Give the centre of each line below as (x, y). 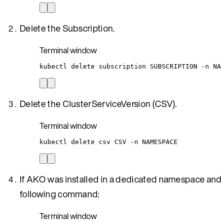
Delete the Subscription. (67, 28)
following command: (60, 194)
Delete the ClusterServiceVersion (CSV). (98, 103)
